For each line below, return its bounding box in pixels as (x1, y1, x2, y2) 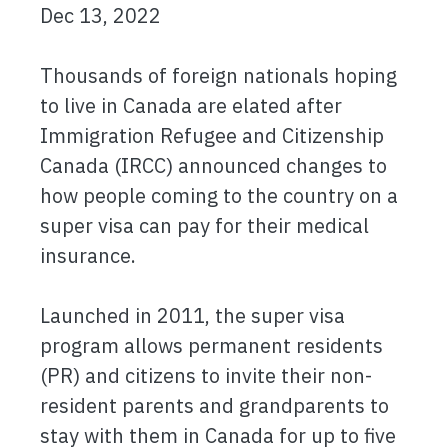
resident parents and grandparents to (40, 392, 389, 419)
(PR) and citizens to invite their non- (40, 362, 372, 389)
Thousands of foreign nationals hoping (40, 62, 397, 89)
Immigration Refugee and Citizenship (40, 122, 384, 149)
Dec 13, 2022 (40, 2, 161, 29)
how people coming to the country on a (40, 182, 398, 209)
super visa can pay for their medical (40, 212, 369, 239)
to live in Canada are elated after (40, 92, 342, 119)
